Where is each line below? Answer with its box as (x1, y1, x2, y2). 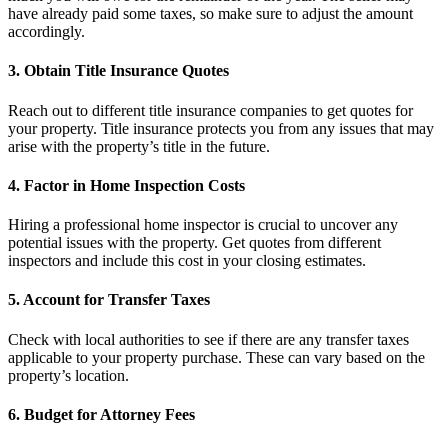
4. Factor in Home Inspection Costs (8, 176, 245, 194)
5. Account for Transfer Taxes (8, 291, 210, 309)
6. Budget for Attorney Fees (8, 405, 195, 423)
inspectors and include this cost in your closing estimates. (8, 252, 366, 270)
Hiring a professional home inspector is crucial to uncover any (8, 216, 398, 234)
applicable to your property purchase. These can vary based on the (8, 348, 425, 366)
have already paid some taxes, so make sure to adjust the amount (8, 5, 413, 23)
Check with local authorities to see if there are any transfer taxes (8, 330, 409, 348)
